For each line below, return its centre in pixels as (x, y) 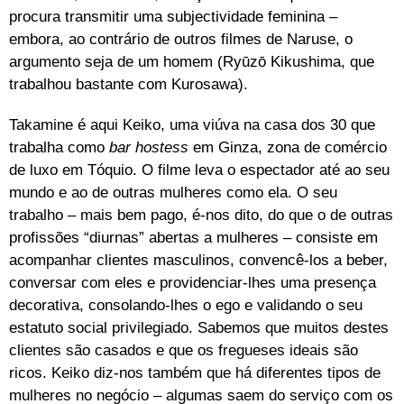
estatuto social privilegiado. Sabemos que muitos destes (199, 327)
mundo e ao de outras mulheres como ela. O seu (173, 192)
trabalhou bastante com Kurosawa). (129, 84)
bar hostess (149, 147)
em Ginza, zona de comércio (288, 147)
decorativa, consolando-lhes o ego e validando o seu (186, 305)
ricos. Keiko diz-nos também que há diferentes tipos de (195, 372)
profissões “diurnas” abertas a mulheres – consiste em (193, 237)
